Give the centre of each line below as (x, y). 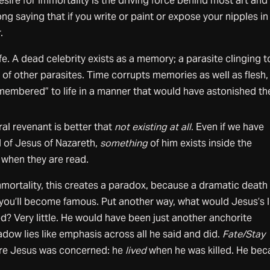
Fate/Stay (243, 234)
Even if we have (230, 127)
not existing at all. (155, 127)
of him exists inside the (199, 143)
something (124, 143)
